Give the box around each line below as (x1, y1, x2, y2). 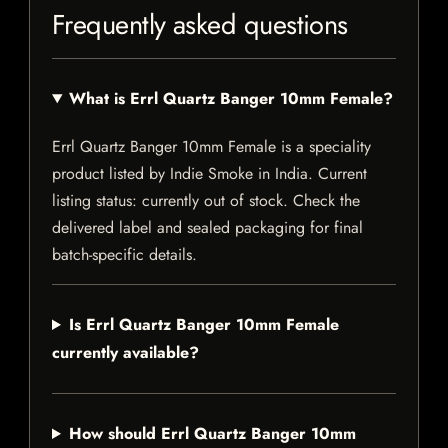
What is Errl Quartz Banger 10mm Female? (68, 87, 393, 111)
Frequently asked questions (52, 5, 348, 45)
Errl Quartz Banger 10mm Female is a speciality (52, 135, 371, 159)
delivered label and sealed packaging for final (52, 216, 363, 240)
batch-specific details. (52, 243, 197, 267)
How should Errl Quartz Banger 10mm (68, 422, 356, 446)
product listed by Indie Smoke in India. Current (52, 162, 367, 186)
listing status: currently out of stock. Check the (52, 189, 360, 213)
